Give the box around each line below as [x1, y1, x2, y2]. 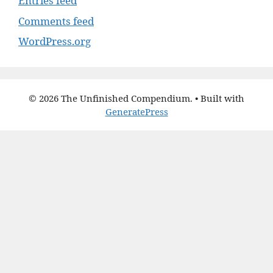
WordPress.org [18, 34, 91, 48]
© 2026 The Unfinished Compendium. [29, 92, 193, 104]
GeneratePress [105, 105, 168, 118]
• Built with [193, 92, 244, 104]
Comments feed [18, 13, 94, 28]
